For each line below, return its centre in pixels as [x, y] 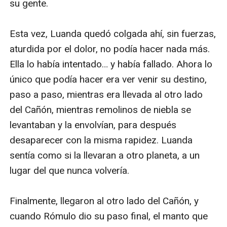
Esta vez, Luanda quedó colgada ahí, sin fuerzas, [113, 33]
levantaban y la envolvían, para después [93, 125]
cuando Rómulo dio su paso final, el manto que [109, 216]
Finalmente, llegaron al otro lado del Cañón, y [104, 201]
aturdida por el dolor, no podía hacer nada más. [110, 49]
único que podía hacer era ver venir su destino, [108, 79]
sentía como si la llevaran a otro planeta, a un [105, 155]
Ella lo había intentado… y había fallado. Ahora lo [111, 64]
